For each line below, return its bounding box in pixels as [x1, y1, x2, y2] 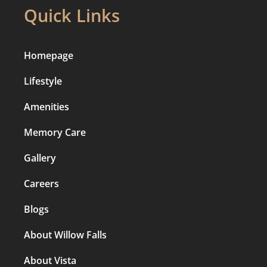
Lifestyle [24, 74, 62, 88]
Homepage [24, 48, 73, 62]
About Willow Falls [24, 228, 107, 241]
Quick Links [24, 3, 120, 27]
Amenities [24, 100, 69, 113]
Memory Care [24, 125, 86, 139]
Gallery [24, 151, 56, 164]
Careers [24, 176, 59, 190]
